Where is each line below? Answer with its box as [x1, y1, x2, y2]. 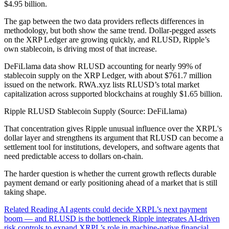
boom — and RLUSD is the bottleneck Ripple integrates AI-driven [4, 214, 220, 223]
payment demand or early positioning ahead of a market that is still [4, 178, 217, 187]
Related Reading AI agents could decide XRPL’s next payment [4, 204, 207, 214]
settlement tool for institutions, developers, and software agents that [4, 142, 219, 151]
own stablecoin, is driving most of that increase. [4, 44, 157, 53]
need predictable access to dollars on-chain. [4, 151, 143, 161]
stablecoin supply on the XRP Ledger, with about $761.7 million [4, 71, 212, 80]
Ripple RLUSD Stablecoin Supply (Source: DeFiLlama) [4, 106, 187, 116]
